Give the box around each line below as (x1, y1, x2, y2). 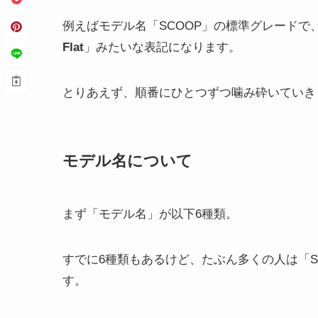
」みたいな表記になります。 (84, 40, 241, 55)
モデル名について (62, 152, 192, 170)
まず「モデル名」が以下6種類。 (62, 207, 238, 221)
